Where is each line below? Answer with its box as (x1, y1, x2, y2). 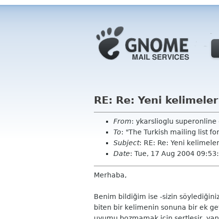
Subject (113, 139, 139, 147)
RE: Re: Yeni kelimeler (94, 94, 218, 106)
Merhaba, (94, 171, 127, 179)
